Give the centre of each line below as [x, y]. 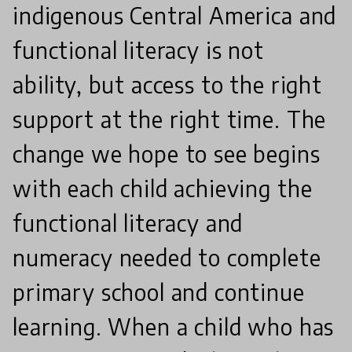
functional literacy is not [138, 49]
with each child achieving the [163, 188]
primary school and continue [159, 291]
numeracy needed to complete [167, 257]
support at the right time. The [170, 119]
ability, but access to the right [167, 84]
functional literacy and [128, 222]
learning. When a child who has [174, 326]
